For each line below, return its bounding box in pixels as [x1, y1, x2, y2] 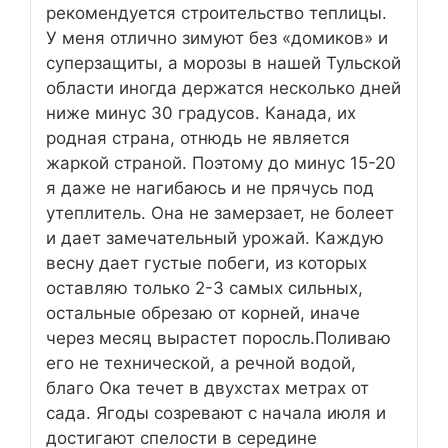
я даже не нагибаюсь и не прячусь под [46, 178, 374, 199]
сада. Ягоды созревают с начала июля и [46, 403, 386, 424]
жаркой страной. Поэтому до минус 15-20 [46, 153, 396, 174]
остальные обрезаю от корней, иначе [46, 303, 360, 324]
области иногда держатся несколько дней [46, 78, 401, 99]
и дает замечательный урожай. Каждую [46, 228, 384, 249]
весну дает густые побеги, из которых [46, 253, 367, 274]
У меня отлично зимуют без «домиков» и [46, 28, 388, 49]
